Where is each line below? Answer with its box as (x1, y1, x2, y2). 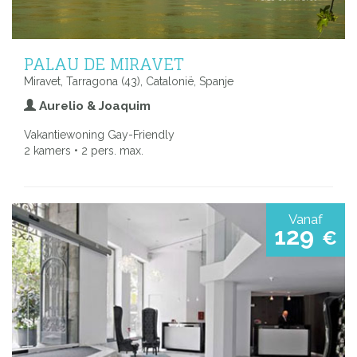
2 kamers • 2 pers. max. (24, 144, 143, 158)
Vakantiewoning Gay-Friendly (24, 128, 175, 142)
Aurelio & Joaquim (36, 99, 151, 114)
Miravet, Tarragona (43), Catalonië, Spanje (24, 75, 233, 88)
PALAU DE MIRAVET (24, 49, 184, 80)
